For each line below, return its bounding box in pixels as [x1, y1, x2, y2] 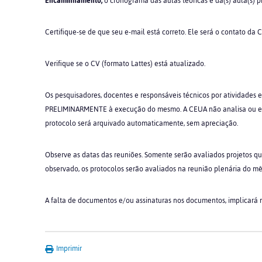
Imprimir [54, 242, 82, 256]
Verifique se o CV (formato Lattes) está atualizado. [45, 57, 205, 71]
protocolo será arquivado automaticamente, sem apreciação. [45, 116, 238, 130]
